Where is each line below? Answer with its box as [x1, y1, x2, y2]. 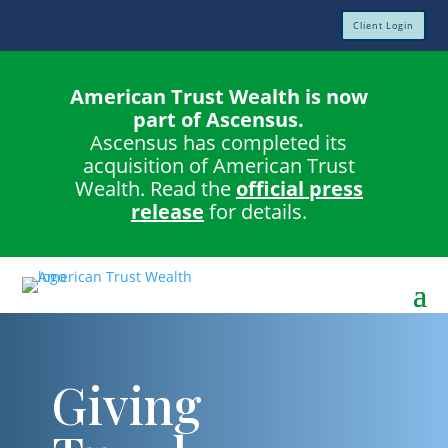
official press [235, 175, 363, 202]
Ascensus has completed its [90, 129, 348, 156]
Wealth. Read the [74, 175, 236, 202]
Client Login [352, 19, 414, 32]
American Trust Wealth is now [69, 83, 368, 110]
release [130, 198, 204, 225]
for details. [203, 198, 307, 225]
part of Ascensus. [133, 106, 305, 133]
